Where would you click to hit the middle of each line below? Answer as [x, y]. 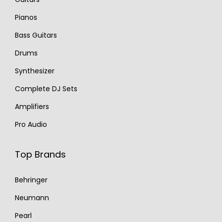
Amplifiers [32, 107]
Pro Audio [31, 125]
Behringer [31, 180]
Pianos [26, 18]
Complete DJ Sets [46, 89]
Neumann [32, 198]
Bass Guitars [36, 35]
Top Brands [40, 155]
